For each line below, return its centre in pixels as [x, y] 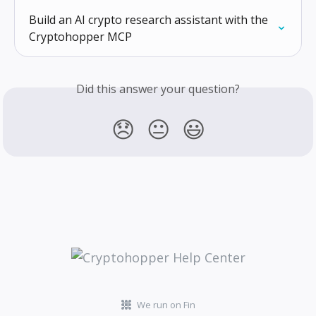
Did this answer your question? [158, 89]
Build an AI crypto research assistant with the [150, 19]
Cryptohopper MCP [80, 36]
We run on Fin [166, 305]
